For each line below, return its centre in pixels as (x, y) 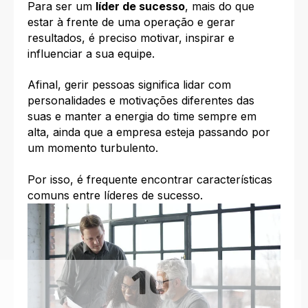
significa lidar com (183, 85)
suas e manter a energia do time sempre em (142, 117)
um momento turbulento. (93, 148)
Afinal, (46, 85)
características (234, 179)
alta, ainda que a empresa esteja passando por (149, 132)
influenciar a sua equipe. (91, 53)
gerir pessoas (100, 85)
